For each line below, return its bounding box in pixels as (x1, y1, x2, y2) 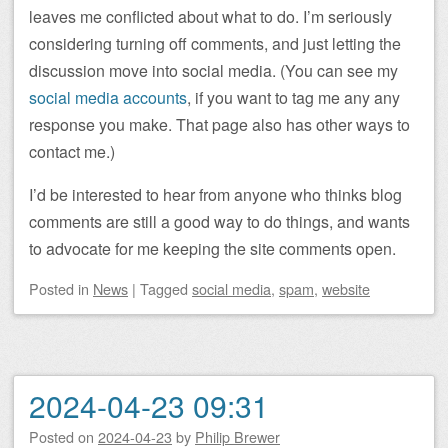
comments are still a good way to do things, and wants (29, 209, 410, 233)
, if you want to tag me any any (187, 85, 400, 109)
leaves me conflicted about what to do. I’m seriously (29, 4, 392, 28)
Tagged (140, 277, 192, 299)
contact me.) (29, 139, 115, 163)
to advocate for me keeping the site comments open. (29, 236, 396, 260)
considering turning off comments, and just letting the (29, 31, 401, 55)
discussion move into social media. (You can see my (29, 58, 398, 82)
